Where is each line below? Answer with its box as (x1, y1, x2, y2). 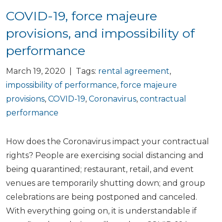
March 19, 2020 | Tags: (6, 66, 98, 76)
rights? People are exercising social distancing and (6, 151, 204, 160)
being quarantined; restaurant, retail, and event (6, 165, 194, 174)
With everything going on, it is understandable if (6, 206, 197, 216)
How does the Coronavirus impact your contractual (6, 137, 209, 146)
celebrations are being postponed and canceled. (6, 192, 197, 202)
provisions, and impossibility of (6, 26, 195, 41)
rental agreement (98, 66, 169, 76)
